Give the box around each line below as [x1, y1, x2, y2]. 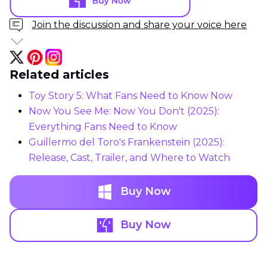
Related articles [10, 67, 109, 82]
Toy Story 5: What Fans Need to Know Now [29, 89, 232, 101]
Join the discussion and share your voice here [32, 19, 247, 31]
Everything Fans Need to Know [29, 120, 177, 132]
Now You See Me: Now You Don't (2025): [29, 105, 219, 117]
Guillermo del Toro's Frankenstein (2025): [29, 136, 225, 148]
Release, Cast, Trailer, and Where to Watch [29, 151, 230, 163]
